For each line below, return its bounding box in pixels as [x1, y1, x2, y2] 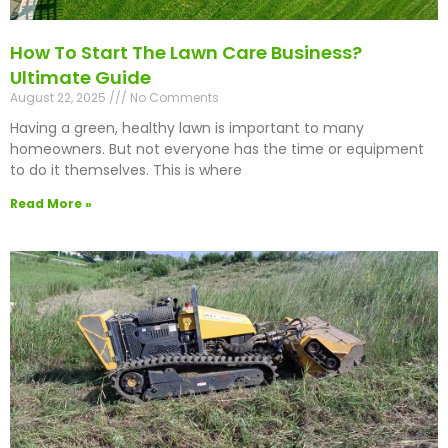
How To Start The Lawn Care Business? [10, 40, 362, 66]
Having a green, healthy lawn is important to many [10, 118, 364, 139]
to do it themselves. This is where [10, 160, 242, 181]
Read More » [10, 195, 92, 213]
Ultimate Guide [10, 65, 151, 91]
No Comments [127, 89, 219, 107]
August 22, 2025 [10, 89, 109, 107]
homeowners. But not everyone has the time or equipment [10, 139, 424, 160]
